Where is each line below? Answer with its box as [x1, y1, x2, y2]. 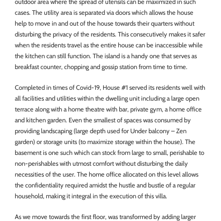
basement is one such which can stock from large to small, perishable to [15, 148, 204, 156]
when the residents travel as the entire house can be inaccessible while [15, 40, 203, 49]
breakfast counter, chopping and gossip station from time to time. [15, 62, 187, 71]
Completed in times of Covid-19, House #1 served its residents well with [15, 83, 205, 91]
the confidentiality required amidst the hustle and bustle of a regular [15, 181, 195, 189]
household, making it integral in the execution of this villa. [15, 191, 167, 200]
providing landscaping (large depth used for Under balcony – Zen [15, 126, 186, 135]
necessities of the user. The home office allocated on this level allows [15, 170, 198, 178]
